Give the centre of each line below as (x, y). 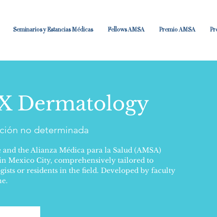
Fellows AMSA (126, 30)
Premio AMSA (177, 30)
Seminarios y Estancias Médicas (53, 30)
